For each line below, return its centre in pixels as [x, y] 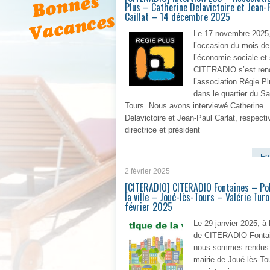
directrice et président [162, 130]
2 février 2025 [147, 171]
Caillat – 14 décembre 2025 [177, 17]
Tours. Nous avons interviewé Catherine [194, 106]
